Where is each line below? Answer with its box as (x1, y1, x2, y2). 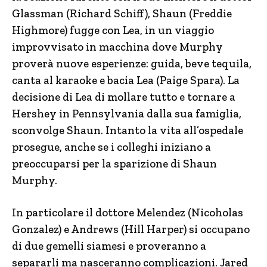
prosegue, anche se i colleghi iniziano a (12, 139, 211, 154)
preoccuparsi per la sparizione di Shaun (12, 156, 217, 170)
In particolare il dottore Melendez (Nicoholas (12, 205, 243, 219)
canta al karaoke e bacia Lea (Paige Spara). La (12, 73, 240, 87)
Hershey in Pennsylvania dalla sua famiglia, (12, 106, 241, 120)
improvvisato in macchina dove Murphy (12, 39, 223, 54)
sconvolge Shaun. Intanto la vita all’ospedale (12, 123, 243, 137)
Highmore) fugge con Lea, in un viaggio (12, 23, 214, 37)
